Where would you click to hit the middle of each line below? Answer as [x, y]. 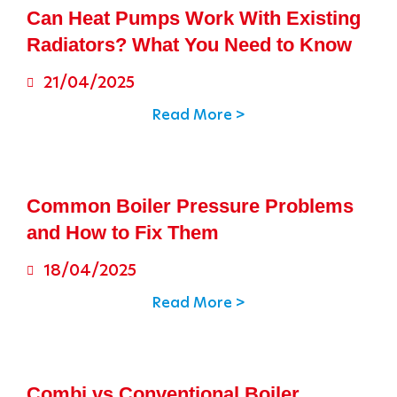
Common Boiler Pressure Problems [190, 206]
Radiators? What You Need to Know [189, 45]
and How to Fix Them [123, 233]
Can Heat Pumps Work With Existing [194, 18]
